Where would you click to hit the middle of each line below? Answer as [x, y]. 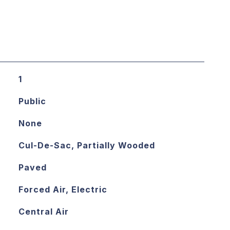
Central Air [43, 212]
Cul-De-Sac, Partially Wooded [87, 145]
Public [32, 101]
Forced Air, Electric [63, 189]
